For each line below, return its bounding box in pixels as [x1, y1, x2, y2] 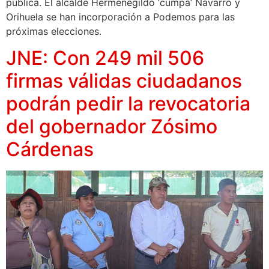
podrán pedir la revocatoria [6, 92, 250, 116]
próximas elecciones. [6, 25, 101, 37]
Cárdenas [6, 138, 94, 162]
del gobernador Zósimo [6, 115, 217, 139]
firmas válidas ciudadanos [6, 69, 242, 93]
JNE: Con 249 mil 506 [6, 46, 204, 70]
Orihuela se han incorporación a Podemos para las [6, 10, 235, 23]
